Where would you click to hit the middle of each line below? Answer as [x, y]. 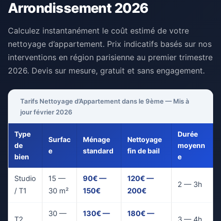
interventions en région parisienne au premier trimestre [110, 57]
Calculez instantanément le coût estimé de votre [98, 30]
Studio [25, 178]
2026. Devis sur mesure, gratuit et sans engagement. [106, 70]
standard [98, 150]
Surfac [59, 139]
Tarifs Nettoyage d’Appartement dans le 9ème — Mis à [105, 101]
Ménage [96, 139]
